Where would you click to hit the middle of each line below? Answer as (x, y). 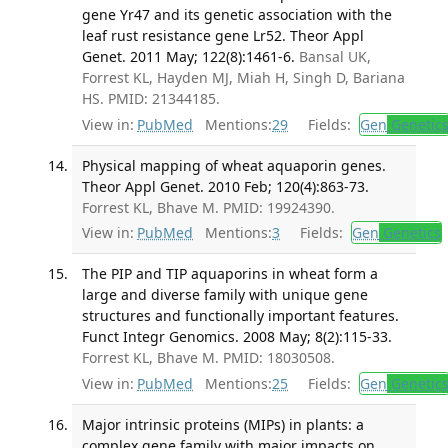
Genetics (409, 233)
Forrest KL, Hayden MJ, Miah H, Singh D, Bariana (243, 78)
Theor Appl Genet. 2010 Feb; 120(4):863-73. (225, 186)
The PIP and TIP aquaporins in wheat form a (229, 274)
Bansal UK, (334, 57)
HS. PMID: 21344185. (150, 99)
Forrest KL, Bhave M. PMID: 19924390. (208, 207)
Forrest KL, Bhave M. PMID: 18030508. (208, 358)
